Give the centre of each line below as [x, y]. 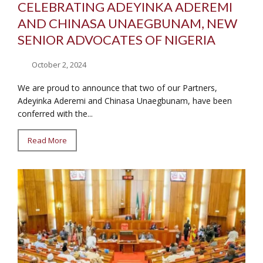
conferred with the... [55, 113]
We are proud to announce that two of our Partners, [117, 87]
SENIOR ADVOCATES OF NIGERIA [117, 39]
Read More [47, 140]
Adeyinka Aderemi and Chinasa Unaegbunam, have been [125, 100]
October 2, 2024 [59, 64]
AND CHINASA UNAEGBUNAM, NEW [127, 23]
